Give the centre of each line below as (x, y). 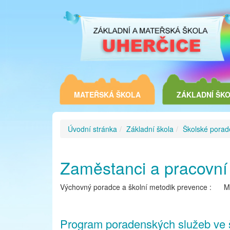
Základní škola (150, 129)
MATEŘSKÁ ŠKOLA (107, 95)
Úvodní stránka (92, 129)
